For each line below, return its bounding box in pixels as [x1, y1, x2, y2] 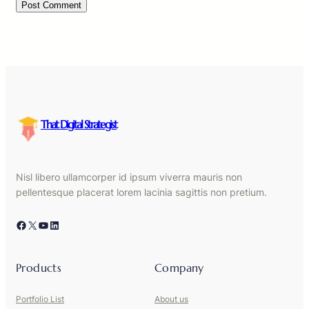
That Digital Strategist [41, 117, 117, 131]
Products [16, 260, 62, 275]
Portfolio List [16, 293, 64, 304]
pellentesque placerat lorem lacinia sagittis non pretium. [16, 186, 267, 198]
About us [154, 293, 188, 304]
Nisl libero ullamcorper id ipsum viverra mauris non [16, 170, 242, 183]
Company [154, 260, 204, 275]
